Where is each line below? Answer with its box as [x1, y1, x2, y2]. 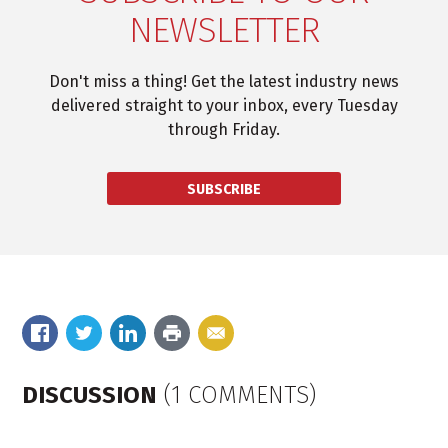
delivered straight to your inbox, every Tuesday [50, 96, 398, 116]
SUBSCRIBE [187, 181, 261, 199]
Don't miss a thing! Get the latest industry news [49, 72, 399, 92]
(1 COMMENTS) [163, 381, 317, 410]
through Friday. [168, 120, 280, 140]
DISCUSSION [22, 381, 164, 410]
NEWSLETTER [128, 8, 320, 53]
